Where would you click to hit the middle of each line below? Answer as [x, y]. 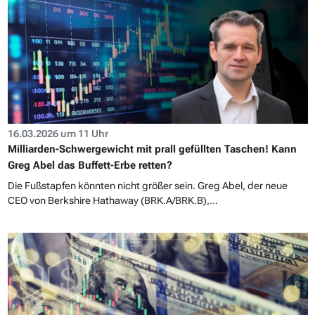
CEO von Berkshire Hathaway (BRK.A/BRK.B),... [112, 200]
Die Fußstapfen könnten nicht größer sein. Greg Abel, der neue [147, 185]
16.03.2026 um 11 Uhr [58, 133]
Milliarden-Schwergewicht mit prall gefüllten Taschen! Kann [152, 149]
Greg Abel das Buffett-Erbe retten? [90, 165]
